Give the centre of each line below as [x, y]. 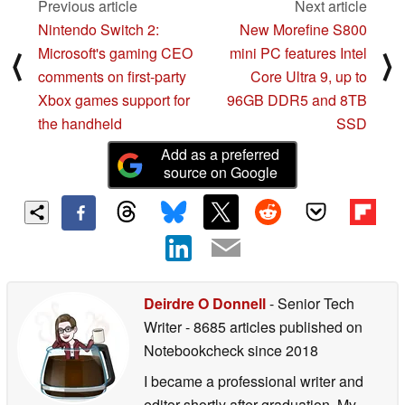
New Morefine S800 [303, 30]
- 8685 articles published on [274, 326]
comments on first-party [112, 77]
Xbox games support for [114, 100]
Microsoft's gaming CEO [115, 53]
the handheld [80, 124]
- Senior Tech [310, 303]
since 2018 [281, 350]
